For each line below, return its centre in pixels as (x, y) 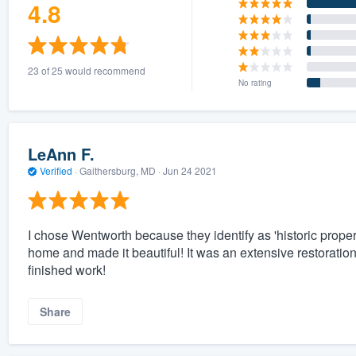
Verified (56, 171)
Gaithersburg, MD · (120, 171)
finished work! (66, 269)
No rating (255, 82)
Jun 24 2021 (190, 171)
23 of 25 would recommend (86, 70)
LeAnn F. (61, 154)
